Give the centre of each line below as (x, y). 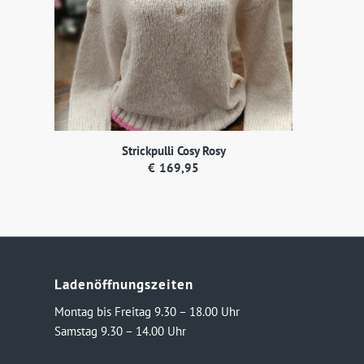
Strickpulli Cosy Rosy (173, 151)
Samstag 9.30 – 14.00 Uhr (120, 331)
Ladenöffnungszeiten (124, 285)
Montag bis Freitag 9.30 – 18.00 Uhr (147, 312)
